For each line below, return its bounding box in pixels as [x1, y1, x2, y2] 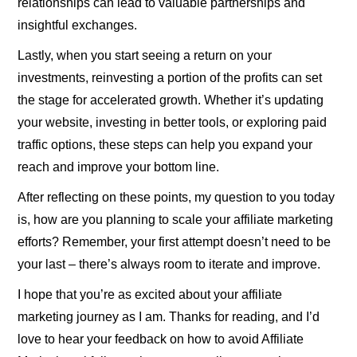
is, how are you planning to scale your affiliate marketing [18, 212, 334, 226]
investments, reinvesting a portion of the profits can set [18, 70, 323, 84]
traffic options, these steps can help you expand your [18, 137, 313, 151]
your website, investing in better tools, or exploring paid [18, 115, 328, 129]
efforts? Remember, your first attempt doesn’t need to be [18, 234, 331, 249]
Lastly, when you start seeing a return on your [18, 48, 273, 62]
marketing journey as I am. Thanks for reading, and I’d [18, 309, 320, 324]
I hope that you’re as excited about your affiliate [18, 287, 283, 301]
